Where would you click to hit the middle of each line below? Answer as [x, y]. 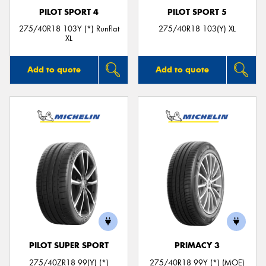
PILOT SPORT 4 [69, 12]
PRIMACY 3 [197, 246]
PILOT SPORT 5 [197, 12]
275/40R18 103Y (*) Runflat [69, 29]
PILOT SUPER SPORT [69, 246]
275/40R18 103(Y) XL [197, 29]
